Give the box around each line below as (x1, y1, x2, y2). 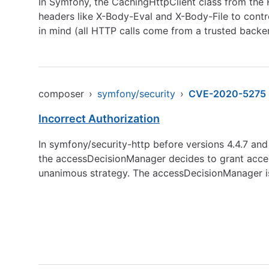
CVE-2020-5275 (189, 88, 266, 100)
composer (38, 88, 84, 100)
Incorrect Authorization (38, 112, 160, 125)
